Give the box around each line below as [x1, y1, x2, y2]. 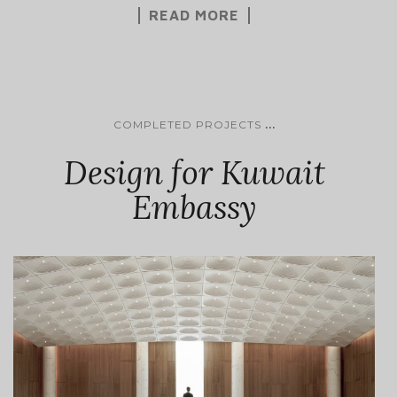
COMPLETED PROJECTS [113, 117, 261, 131]
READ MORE [149, 6, 239, 23]
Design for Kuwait [63, 152, 325, 193]
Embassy [131, 186, 257, 228]
